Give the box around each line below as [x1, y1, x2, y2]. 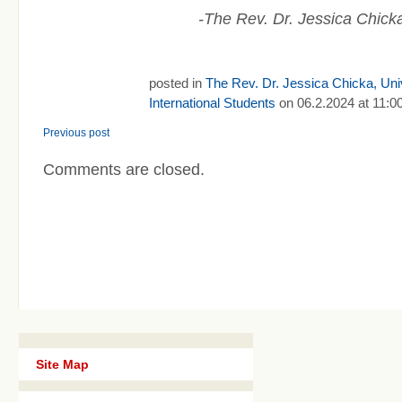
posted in [149, 75, 205, 91]
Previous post [43, 126, 109, 139]
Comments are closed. [43, 160, 205, 179]
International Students [149, 95, 275, 110]
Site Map [36, 356, 89, 371]
